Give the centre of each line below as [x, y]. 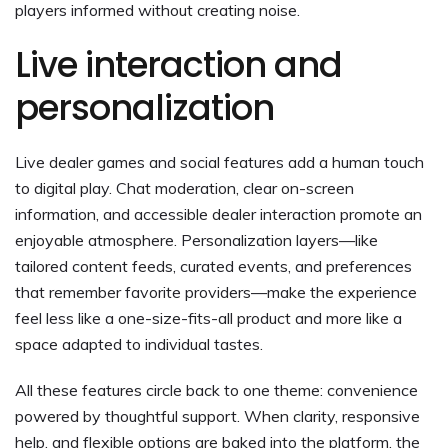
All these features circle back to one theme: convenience [216, 389]
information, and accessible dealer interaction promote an [218, 213]
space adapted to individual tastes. [139, 343]
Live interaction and [178, 64]
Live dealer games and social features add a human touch [219, 161]
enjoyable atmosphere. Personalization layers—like [196, 239]
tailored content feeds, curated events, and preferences [213, 265]
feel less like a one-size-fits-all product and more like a [208, 317]
